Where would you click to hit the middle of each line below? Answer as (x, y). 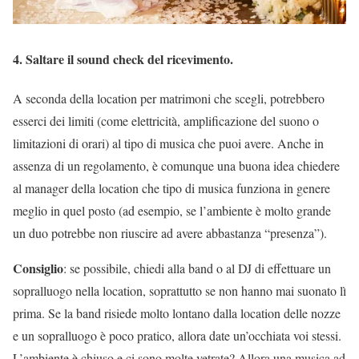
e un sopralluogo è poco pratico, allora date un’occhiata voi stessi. (177, 335)
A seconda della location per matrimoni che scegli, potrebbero (169, 98)
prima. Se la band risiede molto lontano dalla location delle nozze (177, 313)
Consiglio (38, 268)
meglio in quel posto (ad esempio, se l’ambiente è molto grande (172, 210)
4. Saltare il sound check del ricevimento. (123, 58)
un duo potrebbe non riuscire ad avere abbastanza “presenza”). (170, 232)
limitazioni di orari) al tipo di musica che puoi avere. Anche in (168, 143)
